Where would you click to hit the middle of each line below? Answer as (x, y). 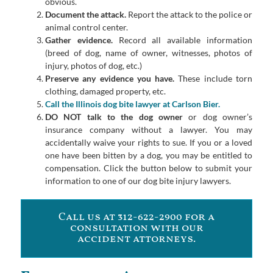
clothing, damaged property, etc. (105, 91)
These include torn (215, 78)
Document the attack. (86, 14)
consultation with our (136, 228)
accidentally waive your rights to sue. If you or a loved (149, 142)
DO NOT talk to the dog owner (114, 116)
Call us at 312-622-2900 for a (136, 217)
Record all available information (183, 40)
